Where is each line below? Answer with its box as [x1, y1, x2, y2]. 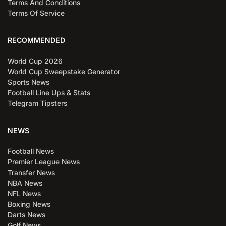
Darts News [8, 210, 45, 219]
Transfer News [8, 167, 55, 177]
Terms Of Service [8, 8, 65, 17]
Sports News [8, 77, 49, 86]
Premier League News [8, 157, 80, 166]
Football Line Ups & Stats [8, 88, 90, 97]
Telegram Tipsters [8, 98, 67, 107]
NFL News [8, 189, 41, 198]
